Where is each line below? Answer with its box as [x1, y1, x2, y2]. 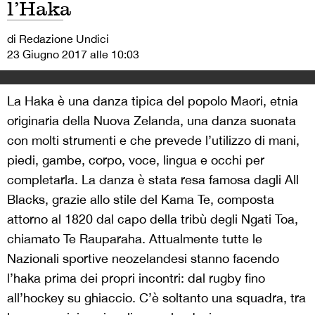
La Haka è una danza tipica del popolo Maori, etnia [7, 94, 298, 109]
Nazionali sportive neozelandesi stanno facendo [7, 251, 279, 266]
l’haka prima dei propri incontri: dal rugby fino [7, 271, 265, 286]
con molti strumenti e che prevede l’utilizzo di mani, [7, 133, 300, 148]
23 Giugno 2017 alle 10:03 [7, 48, 139, 61]
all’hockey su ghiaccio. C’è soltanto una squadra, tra [7, 290, 306, 306]
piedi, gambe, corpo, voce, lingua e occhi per [7, 153, 264, 168]
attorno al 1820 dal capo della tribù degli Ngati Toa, [7, 212, 298, 227]
